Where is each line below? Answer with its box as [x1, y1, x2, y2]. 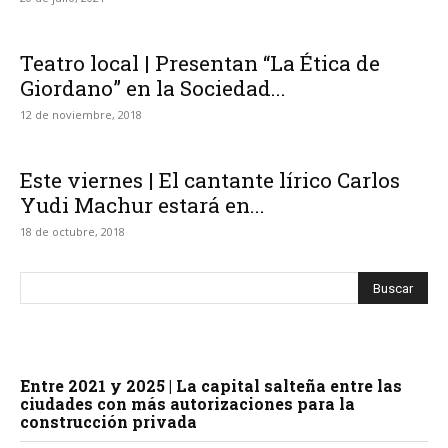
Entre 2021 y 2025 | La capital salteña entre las [20, 375, 402, 397]
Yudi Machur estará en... [20, 191, 265, 220]
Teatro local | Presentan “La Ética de [20, 49, 380, 78]
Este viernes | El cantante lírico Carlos [20, 166, 400, 195]
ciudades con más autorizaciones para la [20, 393, 355, 415]
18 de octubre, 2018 [20, 224, 125, 240]
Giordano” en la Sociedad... [20, 74, 286, 103]
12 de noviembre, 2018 [20, 107, 142, 123]
